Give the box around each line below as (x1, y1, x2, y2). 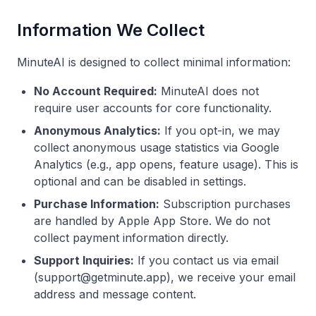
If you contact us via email (134, 253, 279, 267)
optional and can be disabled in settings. (34, 174, 246, 188)
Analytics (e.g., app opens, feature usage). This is (34, 157, 298, 171)
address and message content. (34, 287, 196, 301)
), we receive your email (166, 270, 296, 284)
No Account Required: (34, 84, 157, 98)
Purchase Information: (34, 197, 159, 211)
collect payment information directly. (34, 231, 229, 245)
